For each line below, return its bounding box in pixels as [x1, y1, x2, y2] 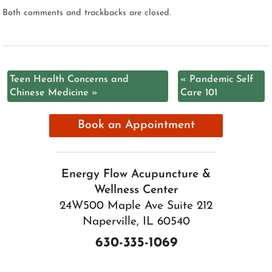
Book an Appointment [77, 120, 195, 132]
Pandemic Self [186, 75, 253, 85]
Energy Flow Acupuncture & [61, 168, 211, 180]
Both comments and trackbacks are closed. [2, 8, 171, 18]
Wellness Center [94, 184, 178, 196]
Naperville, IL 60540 [82, 216, 190, 228]
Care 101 [180, 88, 217, 98]
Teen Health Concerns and [10, 75, 129, 85]
